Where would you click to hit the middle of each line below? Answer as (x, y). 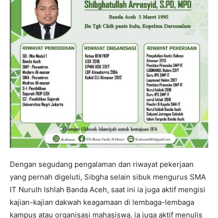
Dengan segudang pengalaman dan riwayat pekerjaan (102, 164)
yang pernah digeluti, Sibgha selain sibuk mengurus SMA (108, 177)
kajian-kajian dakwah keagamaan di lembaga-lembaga (102, 202)
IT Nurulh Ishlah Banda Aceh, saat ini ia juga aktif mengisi (108, 189)
